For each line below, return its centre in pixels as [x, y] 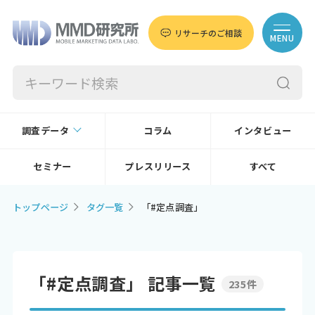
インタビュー [263, 130]
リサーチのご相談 [208, 33]
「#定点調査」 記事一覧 [123, 283]
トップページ [40, 207]
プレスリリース [158, 166]
